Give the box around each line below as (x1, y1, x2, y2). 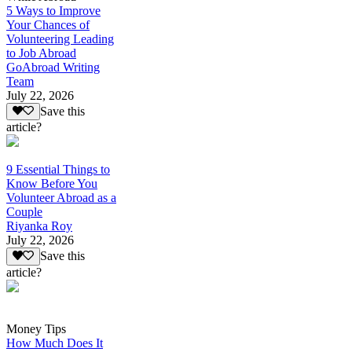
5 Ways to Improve (6, 3, 101, 17)
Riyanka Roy (6, 219, 72, 233)
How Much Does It (6, 335, 103, 350)
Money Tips (6, 321, 66, 335)
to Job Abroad (6, 46, 76, 60)
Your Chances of (6, 17, 90, 31)
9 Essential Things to (6, 163, 110, 177)
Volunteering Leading (6, 31, 114, 46)
